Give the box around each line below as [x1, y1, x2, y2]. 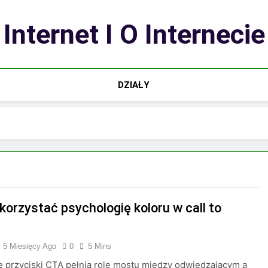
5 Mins [88, 242, 112, 251]
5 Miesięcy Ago [3, 242, 57, 251]
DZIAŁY [118, 80, 150, 90]
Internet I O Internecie [3, 19, 265, 50]
